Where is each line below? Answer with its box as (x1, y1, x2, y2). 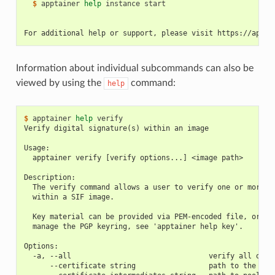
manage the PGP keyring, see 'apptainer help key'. (23, 222, 243, 231)
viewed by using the (15, 78, 104, 88)
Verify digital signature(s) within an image (23, 124, 209, 133)
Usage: (23, 144, 50, 153)
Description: (23, 173, 76, 182)
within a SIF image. (23, 193, 114, 202)
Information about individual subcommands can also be (15, 63, 254, 74)
